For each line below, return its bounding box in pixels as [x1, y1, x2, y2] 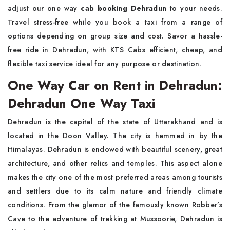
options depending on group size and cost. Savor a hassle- [8, 30, 222, 41]
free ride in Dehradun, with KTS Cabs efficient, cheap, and [8, 44, 222, 55]
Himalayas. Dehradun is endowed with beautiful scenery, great [8, 144, 222, 155]
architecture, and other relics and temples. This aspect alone [8, 158, 222, 168]
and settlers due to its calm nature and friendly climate [8, 185, 222, 196]
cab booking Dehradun [77, 3, 167, 13]
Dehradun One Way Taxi [8, 93, 155, 112]
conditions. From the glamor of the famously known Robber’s [8, 199, 222, 210]
